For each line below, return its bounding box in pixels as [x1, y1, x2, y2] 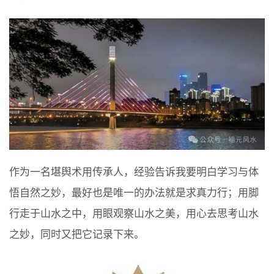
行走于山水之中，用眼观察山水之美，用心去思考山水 [9, 208, 259, 220]
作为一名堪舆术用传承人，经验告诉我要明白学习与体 [9, 166, 259, 179]
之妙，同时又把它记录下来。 [9, 229, 144, 241]
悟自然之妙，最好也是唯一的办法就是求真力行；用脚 [9, 187, 259, 199]
